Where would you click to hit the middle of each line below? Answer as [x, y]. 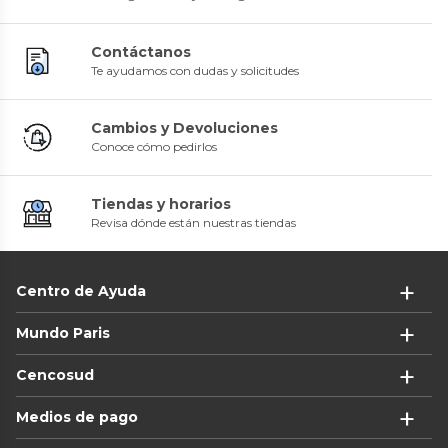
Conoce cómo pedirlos [154, 146]
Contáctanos [141, 51]
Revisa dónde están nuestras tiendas [193, 222]
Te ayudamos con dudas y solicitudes [195, 70]
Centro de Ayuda [81, 290]
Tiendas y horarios [161, 203]
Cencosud [55, 374]
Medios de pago [77, 416]
